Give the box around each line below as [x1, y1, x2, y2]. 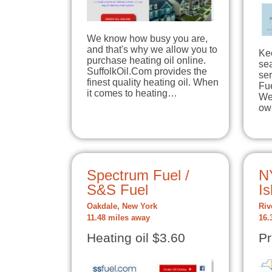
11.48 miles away [87, 213, 150, 222]
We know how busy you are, [87, 33, 208, 44]
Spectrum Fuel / [87, 166, 189, 183]
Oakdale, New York [87, 202, 157, 211]
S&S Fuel [87, 181, 148, 198]
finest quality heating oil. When [87, 76, 219, 87]
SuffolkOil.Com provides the [87, 66, 207, 76]
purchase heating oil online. [87, 55, 206, 66]
